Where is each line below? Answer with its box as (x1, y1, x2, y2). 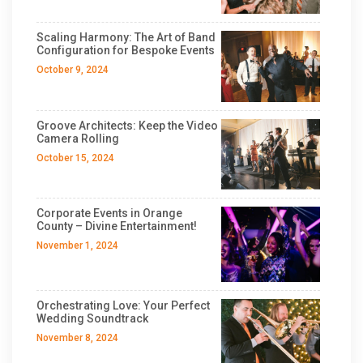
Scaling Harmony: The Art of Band (36, 31, 216, 45)
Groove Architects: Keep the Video (36, 118, 218, 132)
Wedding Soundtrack (36, 312, 148, 326)
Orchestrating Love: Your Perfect (36, 299, 210, 313)
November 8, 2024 (36, 332, 118, 344)
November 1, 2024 (36, 240, 118, 252)
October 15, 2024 (36, 152, 114, 164)
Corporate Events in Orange (36, 207, 182, 220)
